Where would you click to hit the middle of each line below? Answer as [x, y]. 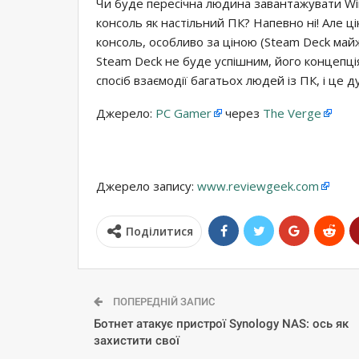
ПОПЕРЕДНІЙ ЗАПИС [163, 301]
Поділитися [159, 231]
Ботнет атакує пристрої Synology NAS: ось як [221, 323]
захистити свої [137, 340]
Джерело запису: [147, 186]
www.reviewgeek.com [258, 186]
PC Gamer [184, 113]
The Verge [292, 113]
